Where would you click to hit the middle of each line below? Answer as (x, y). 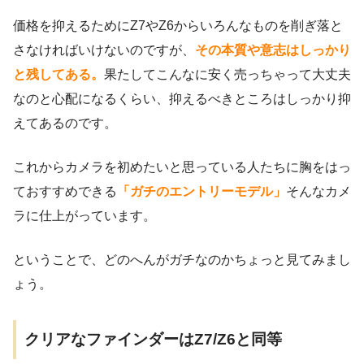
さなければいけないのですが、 (104, 50)
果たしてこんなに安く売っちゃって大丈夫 (227, 75)
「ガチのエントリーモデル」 (201, 192)
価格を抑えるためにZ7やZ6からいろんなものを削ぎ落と (178, 26)
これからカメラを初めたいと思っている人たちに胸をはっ (182, 167)
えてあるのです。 (65, 123)
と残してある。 (58, 75)
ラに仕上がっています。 (84, 216)
